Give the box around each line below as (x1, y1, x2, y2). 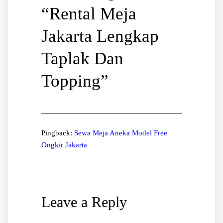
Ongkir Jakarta (41, 141, 87, 149)
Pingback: (41, 129, 74, 137)
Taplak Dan (41, 49, 123, 69)
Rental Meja (49, 4, 136, 24)
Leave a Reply (41, 193, 127, 210)
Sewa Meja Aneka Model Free (74, 129, 167, 137)
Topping (41, 71, 101, 91)
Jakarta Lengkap (41, 26, 159, 46)
